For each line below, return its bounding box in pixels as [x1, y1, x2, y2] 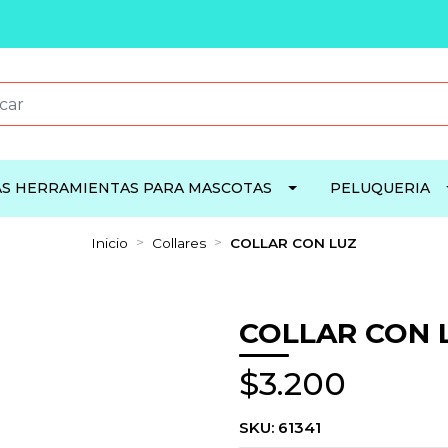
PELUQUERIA [329, 179, 430, 197]
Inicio [91, 235, 128, 251]
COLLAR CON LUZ [230, 235, 357, 251]
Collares [152, 235, 206, 251]
